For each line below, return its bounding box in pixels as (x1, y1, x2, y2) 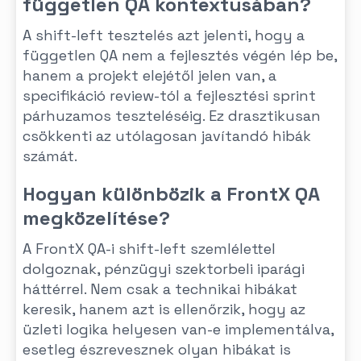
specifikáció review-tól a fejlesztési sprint (23, 86, 316, 105)
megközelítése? (23, 205, 170, 230)
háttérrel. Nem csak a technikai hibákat (23, 280, 297, 298)
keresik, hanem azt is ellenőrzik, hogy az (23, 300, 305, 318)
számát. (23, 147, 77, 165)
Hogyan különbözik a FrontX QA (23, 181, 320, 206)
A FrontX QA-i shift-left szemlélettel (23, 239, 276, 258)
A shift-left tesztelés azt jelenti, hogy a (23, 26, 305, 44)
